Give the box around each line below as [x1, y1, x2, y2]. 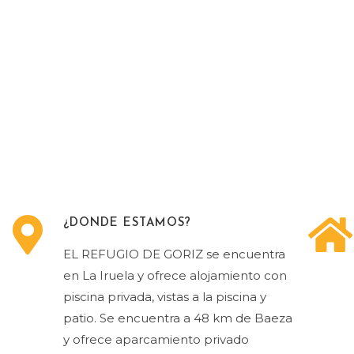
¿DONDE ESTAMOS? [63, 217, 191, 229]
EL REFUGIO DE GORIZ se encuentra [63, 247, 285, 262]
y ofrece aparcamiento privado [63, 332, 249, 347]
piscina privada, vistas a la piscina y [63, 289, 266, 304]
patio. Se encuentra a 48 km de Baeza [63, 311, 292, 326]
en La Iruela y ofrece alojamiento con [63, 268, 287, 283]
